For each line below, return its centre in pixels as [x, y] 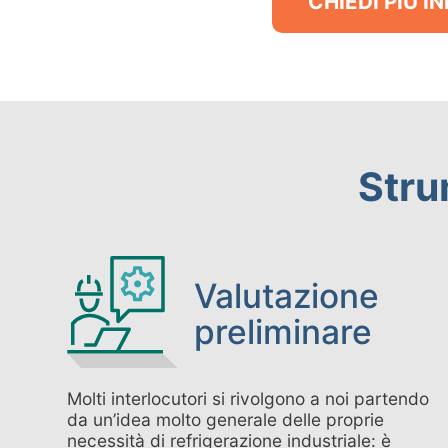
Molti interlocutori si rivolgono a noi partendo [248, 399]
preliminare [283, 332]
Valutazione [287, 296]
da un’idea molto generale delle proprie [226, 420]
